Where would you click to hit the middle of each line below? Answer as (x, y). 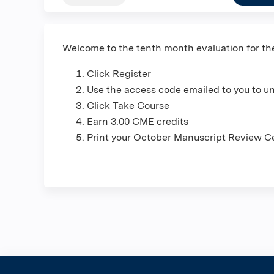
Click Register (119, 74)
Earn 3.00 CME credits (138, 122)
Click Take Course (128, 106)
